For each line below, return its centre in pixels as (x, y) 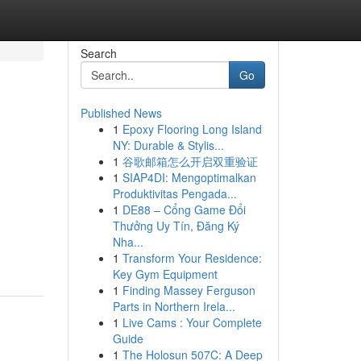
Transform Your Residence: (192, 258)
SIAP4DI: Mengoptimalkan (189, 177)
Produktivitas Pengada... (174, 193)
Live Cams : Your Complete (192, 322)
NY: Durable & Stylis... (168, 145)
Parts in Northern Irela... (174, 306)
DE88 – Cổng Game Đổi (184, 210)
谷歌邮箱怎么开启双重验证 (190, 161)
